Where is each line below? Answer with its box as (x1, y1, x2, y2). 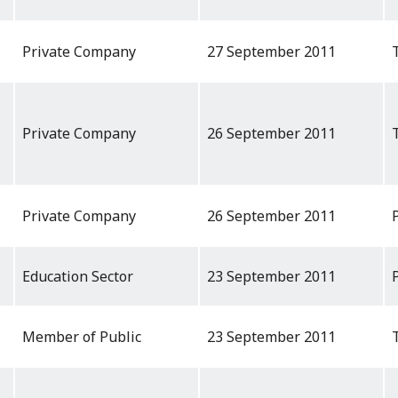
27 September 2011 (207, 42, 336, 62)
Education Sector (22, 267, 133, 287)
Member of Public (22, 327, 141, 347)
